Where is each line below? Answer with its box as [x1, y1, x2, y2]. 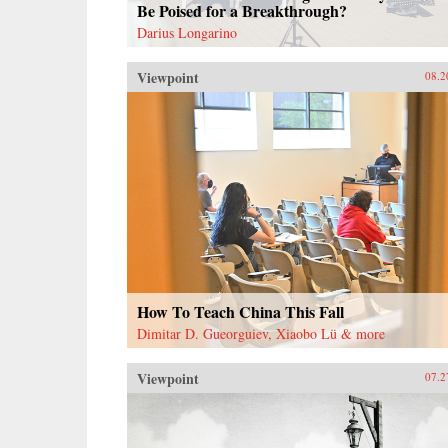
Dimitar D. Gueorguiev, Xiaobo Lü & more [137, 323, 385, 343]
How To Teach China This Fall [137, 299, 344, 323]
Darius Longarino [137, 22, 237, 42]
